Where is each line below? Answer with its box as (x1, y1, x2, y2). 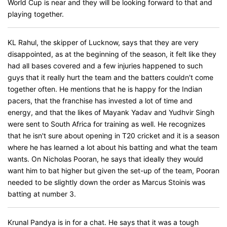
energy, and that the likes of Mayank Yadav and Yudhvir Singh (8, 108, 214, 117)
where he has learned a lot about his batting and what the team (8, 143, 217, 152)
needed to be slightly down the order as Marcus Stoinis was (8, 178, 205, 186)
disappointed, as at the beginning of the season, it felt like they (8, 50, 216, 58)
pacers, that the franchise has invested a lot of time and (8, 96, 193, 105)
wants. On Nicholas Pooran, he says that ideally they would (8, 155, 203, 163)
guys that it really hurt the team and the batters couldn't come (8, 73, 213, 82)
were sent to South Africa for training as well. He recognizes (8, 120, 205, 128)
